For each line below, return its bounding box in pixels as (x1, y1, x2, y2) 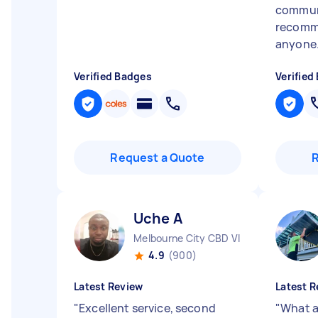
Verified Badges (74, 70, 152, 83)
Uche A (133, 209, 182, 228)
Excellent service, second (79, 300, 216, 316)
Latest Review (74, 280, 143, 293)
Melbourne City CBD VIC (133, 231, 248, 245)
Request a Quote (110, 150, 205, 165)
